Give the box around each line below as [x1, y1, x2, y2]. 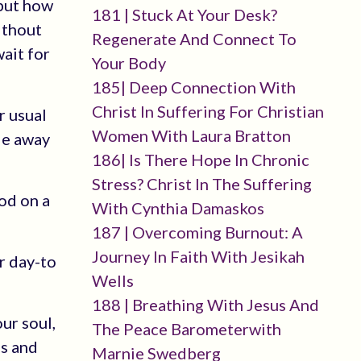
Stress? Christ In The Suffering [91, 174, 312, 193]
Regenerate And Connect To [91, 29, 297, 48]
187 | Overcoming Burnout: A [91, 222, 303, 242]
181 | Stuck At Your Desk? [91, 5, 277, 24]
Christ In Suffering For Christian [91, 102, 324, 121]
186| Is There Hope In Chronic [91, 150, 309, 169]
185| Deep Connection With [91, 77, 296, 97]
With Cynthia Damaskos [91, 198, 264, 218]
